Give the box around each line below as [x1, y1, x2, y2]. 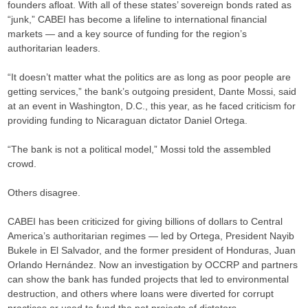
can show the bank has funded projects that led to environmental [8, 274, 289, 285]
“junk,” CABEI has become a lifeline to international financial [8, 14, 267, 25]
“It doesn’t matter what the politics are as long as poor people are [8, 71, 291, 83]
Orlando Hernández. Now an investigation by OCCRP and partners [8, 259, 298, 271]
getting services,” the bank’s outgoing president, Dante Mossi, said [8, 86, 297, 98]
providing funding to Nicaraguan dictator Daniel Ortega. [8, 115, 248, 126]
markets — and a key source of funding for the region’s [8, 28, 247, 40]
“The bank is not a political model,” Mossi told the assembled [8, 144, 272, 155]
